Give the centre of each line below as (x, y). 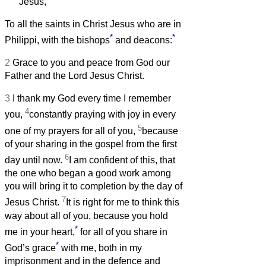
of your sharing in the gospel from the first (91, 144)
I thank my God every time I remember (92, 99)
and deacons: (142, 40)
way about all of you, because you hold (86, 216)
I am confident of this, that (122, 160)
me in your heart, (40, 232)
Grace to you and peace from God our (91, 63)
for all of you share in (123, 232)
